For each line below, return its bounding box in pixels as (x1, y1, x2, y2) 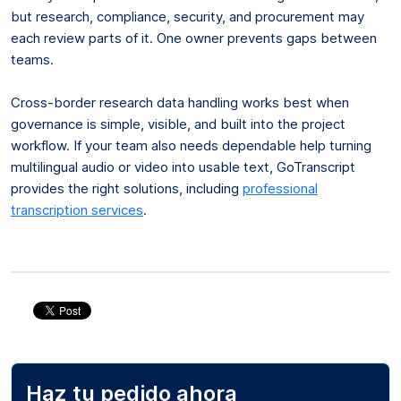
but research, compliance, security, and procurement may (11, 7, 364, 25)
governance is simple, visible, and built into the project (11, 115, 346, 132)
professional (243, 179, 318, 197)
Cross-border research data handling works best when (11, 93, 349, 111)
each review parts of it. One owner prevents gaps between (11, 29, 377, 47)
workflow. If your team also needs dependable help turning (11, 136, 371, 154)
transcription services (11, 200, 143, 218)
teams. (11, 50, 54, 68)
